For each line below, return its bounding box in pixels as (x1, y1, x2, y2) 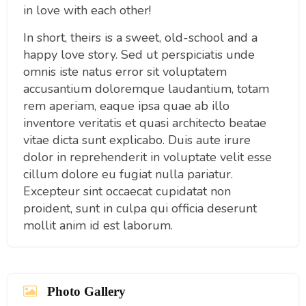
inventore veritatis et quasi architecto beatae (23, 114, 266, 131)
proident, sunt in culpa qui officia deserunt (23, 199, 257, 217)
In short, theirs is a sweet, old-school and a (23, 29, 258, 46)
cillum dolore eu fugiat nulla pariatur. (23, 165, 233, 182)
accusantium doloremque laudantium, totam (23, 80, 269, 97)
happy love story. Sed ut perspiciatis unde (23, 46, 255, 63)
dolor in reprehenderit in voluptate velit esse (23, 148, 272, 165)
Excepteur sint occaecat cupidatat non (23, 182, 231, 199)
